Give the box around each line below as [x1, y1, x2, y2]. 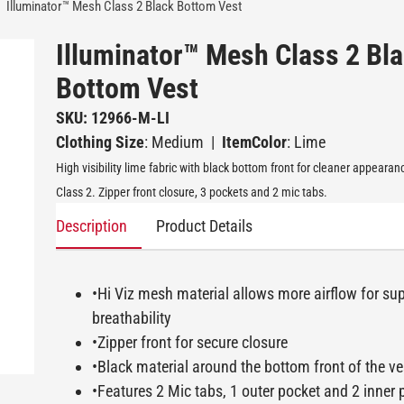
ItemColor [222, 133, 287, 152]
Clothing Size [56, 133, 144, 152]
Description [56, 216, 127, 236]
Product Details [156, 216, 252, 236]
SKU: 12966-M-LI [56, 108, 170, 128]
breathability [92, 308, 171, 328]
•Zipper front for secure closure [92, 333, 288, 353]
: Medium [144, 133, 204, 152]
